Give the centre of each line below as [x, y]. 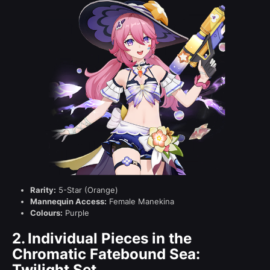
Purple [76, 212]
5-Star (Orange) [87, 190]
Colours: [46, 212]
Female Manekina [140, 201]
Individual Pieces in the [110, 238]
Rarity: [43, 190]
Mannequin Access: [68, 201]
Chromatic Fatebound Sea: [106, 254]
